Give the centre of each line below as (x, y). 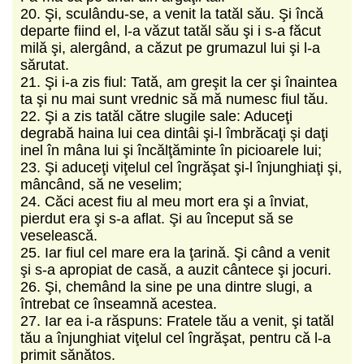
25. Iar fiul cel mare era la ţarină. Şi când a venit (175, 252)
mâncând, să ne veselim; (103, 184)
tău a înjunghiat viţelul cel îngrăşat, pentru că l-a (175, 338)
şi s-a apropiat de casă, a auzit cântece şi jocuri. (178, 269)
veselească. (61, 235)
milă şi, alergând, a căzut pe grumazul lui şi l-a (170, 48)
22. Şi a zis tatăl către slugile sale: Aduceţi (156, 116)
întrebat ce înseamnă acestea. (121, 303)
